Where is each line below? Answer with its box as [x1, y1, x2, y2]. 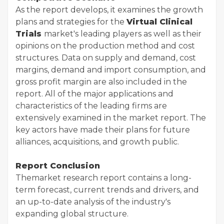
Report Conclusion [15, 160, 100, 170]
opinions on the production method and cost [15, 40, 195, 50]
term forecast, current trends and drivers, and [15, 184, 199, 194]
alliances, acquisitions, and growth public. [15, 136, 179, 146]
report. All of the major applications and [15, 88, 173, 98]
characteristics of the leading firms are [15, 100, 167, 110]
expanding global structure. [15, 208, 128, 218]
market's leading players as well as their [44, 28, 201, 38]
